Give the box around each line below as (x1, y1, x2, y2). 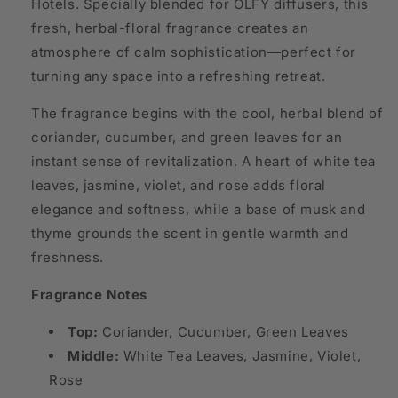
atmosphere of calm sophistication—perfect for (31, 44, 357, 61)
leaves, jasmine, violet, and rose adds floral (31, 177, 327, 195)
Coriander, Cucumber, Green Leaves (98, 323, 349, 341)
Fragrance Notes (31, 286, 147, 304)
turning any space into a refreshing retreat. (31, 68, 326, 85)
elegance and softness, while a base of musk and (31, 201, 366, 219)
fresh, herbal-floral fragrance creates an (31, 20, 309, 37)
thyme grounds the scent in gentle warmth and (31, 225, 349, 243)
